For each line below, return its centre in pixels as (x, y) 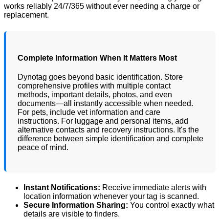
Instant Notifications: (62, 187)
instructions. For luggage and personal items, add (103, 121)
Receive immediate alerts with (153, 187)
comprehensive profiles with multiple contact (94, 86)
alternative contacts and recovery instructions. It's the (108, 130)
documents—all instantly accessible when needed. (105, 103)
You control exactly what (171, 205)
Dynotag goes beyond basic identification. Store (100, 77)
